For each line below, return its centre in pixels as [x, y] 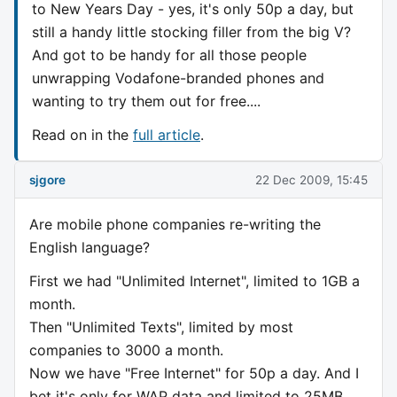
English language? [90, 248]
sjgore [47, 179]
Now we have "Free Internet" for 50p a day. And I [194, 374]
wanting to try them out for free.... [146, 101]
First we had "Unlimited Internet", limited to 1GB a [195, 281]
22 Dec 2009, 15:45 [311, 179]
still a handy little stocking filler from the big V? [191, 31]
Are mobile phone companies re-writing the [175, 225]
